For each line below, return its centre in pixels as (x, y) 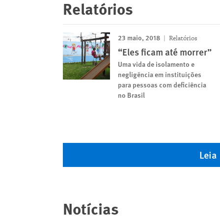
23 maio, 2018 (139, 38)
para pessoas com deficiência (162, 85)
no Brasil (131, 95)
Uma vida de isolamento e (156, 64)
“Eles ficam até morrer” (165, 52)
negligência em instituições (160, 74)
